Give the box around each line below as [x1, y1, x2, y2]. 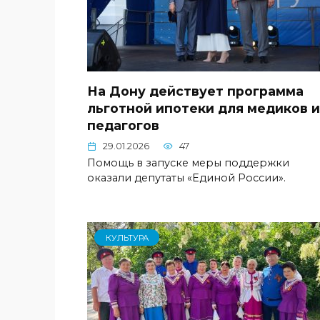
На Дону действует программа [87, 83, 304, 99]
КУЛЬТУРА [105, 232, 149, 243]
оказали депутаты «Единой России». [87, 171, 286, 184]
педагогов [87, 117, 159, 133]
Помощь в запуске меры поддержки [87, 156, 289, 169]
